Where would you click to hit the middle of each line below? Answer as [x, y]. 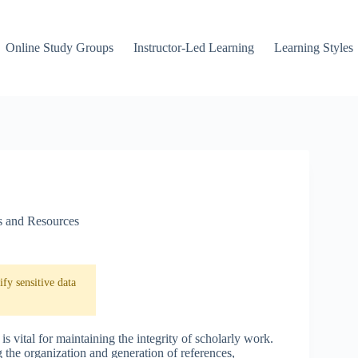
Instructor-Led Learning [194, 48]
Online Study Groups [60, 48]
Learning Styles [314, 48]
